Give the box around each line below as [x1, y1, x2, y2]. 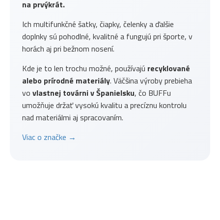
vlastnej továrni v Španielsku [32, 87, 135, 99]
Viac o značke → [22, 131, 76, 143]
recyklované [147, 62, 190, 75]
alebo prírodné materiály [22, 75, 110, 87]
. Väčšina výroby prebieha [110, 75, 192, 87]
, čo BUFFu [135, 87, 171, 99]
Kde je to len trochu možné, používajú [22, 62, 147, 75]
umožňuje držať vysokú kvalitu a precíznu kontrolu [22, 99, 187, 111]
